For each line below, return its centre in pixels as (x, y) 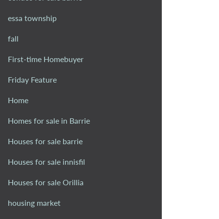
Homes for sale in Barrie (49, 120)
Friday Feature (32, 79)
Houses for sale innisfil (46, 161)
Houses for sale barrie (45, 141)
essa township (32, 18)
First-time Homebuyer (46, 59)
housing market (34, 202)
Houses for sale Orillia (46, 182)
